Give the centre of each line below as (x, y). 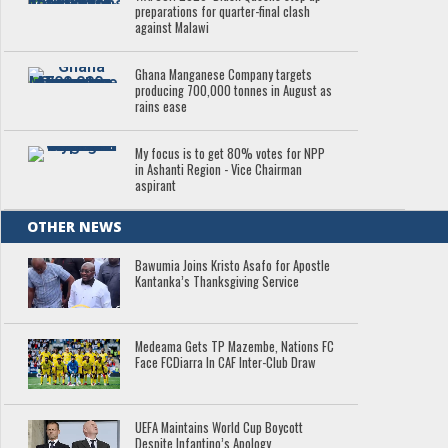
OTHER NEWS (75, 227)
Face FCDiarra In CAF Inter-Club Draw (226, 362)
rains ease (161, 107)
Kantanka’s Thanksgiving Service (217, 282)
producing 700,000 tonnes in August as (234, 91)
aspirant (156, 186)
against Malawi (172, 28)
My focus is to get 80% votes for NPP (230, 154)
